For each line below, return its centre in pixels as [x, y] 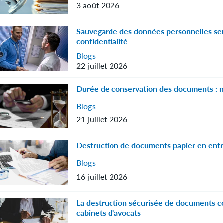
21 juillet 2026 [102, 119]
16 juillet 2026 [102, 176]
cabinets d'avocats [109, 212]
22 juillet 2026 [102, 66]
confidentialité [102, 41]
